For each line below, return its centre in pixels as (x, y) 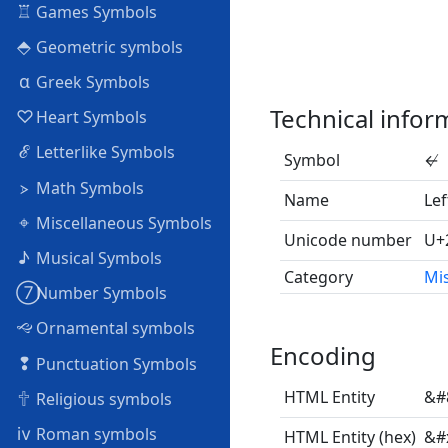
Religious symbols (102, 398)
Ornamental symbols (113, 328)
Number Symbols (99, 293)
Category (318, 277)
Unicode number (348, 240)
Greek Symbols (91, 82)
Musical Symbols (97, 257)
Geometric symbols (107, 46)
